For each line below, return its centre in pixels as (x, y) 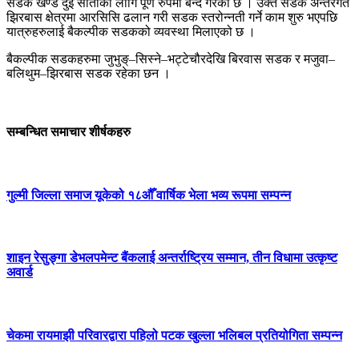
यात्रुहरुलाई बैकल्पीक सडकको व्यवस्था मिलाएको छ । (131, 32)
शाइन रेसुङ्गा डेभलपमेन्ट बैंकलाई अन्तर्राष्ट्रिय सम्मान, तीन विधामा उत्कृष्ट (172, 258)
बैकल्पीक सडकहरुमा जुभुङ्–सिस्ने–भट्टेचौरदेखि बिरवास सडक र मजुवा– (171, 59)
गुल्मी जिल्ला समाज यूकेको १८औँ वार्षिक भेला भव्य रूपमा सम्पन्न (149, 195)
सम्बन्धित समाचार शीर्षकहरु (69, 132)
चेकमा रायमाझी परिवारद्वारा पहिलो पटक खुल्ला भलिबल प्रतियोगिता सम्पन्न (174, 336)
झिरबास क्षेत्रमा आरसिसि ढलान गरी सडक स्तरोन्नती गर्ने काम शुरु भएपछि (172, 18)
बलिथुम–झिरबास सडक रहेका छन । (89, 74)
